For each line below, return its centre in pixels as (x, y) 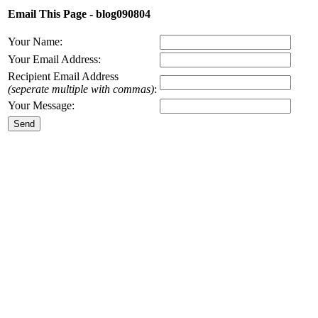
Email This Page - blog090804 (79, 14)
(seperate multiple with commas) (81, 89)
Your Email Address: (54, 59)
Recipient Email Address (63, 76)
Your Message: (41, 105)
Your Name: (35, 42)
